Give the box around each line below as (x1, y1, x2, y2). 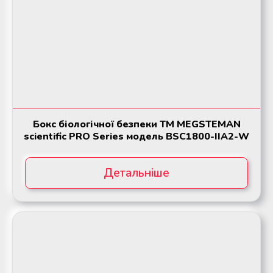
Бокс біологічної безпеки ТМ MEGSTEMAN (32, 118, 241, 132)
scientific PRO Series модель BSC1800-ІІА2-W (24, 130, 249, 144)
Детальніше (104, 165, 169, 182)
